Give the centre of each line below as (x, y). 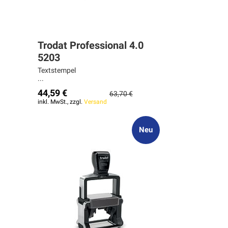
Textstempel (56, 70)
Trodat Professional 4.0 (90, 46)
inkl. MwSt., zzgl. (61, 102)
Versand (95, 102)
